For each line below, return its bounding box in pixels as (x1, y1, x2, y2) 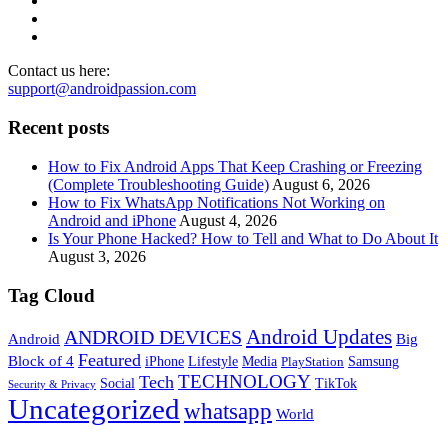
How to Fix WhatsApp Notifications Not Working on (48, 193, 385, 211)
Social (100, 375, 135, 392)
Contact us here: (8, 62, 110, 80)
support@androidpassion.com (8, 80, 196, 98)
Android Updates (246, 325, 392, 350)
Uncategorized (8, 393, 180, 426)
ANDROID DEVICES (64, 326, 242, 349)
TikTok (315, 375, 357, 392)
